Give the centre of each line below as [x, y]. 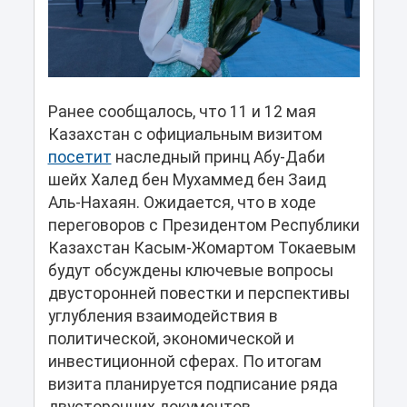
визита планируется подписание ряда [193, 384]
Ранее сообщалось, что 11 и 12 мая [182, 111]
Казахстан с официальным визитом [185, 134]
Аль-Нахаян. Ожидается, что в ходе [182, 202]
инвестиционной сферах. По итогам [184, 361]
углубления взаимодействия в [163, 316]
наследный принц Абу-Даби [218, 157]
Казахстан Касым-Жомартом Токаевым [202, 248]
